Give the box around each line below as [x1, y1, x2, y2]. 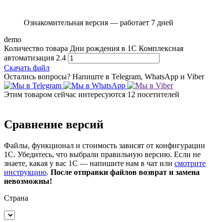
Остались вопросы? [4, 72, 72, 81]
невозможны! [4, 177, 52, 186]
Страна [4, 194, 28, 203]
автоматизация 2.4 [4, 54, 66, 62]
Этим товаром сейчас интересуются [4, 90, 127, 99]
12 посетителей [127, 90, 179, 99]
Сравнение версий [4, 118, 104, 131]
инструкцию [4, 168, 47, 177]
